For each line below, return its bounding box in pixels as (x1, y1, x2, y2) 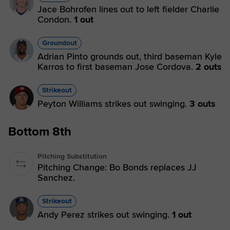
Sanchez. (37, 172, 75, 183)
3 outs (189, 98, 216, 109)
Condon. (37, 14, 74, 25)
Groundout (42, 39, 77, 47)
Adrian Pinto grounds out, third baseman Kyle (37, 51, 222, 62)
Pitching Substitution (37, 152, 107, 161)
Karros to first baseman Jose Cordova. (37, 61, 196, 72)
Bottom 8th (8, 124, 71, 139)
